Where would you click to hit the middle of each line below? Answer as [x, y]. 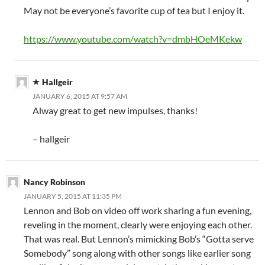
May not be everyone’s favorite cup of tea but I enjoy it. [134, 11]
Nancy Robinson [54, 182]
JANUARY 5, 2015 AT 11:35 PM [73, 196]
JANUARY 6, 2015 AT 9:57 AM [80, 96]
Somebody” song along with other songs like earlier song [137, 253]
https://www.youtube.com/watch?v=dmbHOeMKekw [133, 39]
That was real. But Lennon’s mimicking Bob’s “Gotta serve [139, 239]
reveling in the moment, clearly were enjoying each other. [138, 225]
